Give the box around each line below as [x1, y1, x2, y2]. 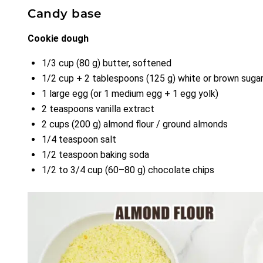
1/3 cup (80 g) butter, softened [42, 58, 171, 69]
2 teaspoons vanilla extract [42, 103, 154, 115]
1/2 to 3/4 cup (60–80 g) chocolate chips [42, 164, 214, 176]
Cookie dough [28, 33, 89, 45]
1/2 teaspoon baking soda [42, 149, 149, 161]
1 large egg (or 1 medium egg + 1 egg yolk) [42, 88, 218, 100]
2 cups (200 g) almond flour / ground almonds [42, 119, 228, 130]
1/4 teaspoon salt [42, 134, 116, 146]
